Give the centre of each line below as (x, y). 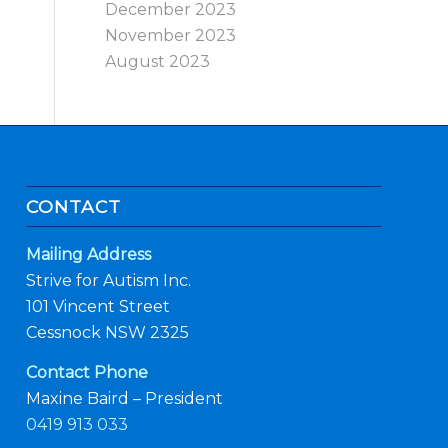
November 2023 (171, 35)
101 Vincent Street (98, 306)
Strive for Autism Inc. (109, 280)
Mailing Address (89, 254)
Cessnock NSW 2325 (108, 332)
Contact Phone (87, 372)
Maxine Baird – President (125, 398)
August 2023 (158, 61)
